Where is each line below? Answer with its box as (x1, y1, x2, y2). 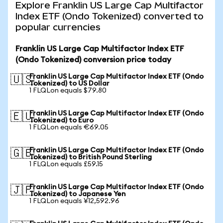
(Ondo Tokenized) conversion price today (15, 56, 171, 64)
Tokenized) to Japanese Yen (29, 191, 125, 198)
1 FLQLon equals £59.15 (29, 161, 103, 168)
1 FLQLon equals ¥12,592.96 (29, 198, 119, 205)
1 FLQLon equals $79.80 (29, 87, 107, 94)
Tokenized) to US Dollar (29, 80, 110, 87)
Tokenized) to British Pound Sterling (29, 154, 152, 161)
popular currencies (15, 22, 101, 32)
